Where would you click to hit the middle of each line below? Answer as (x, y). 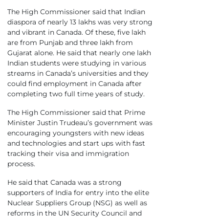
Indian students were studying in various (77, 63)
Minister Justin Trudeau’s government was (80, 123)
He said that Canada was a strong (65, 182)
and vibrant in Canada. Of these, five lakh (77, 33)
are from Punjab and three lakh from (70, 43)
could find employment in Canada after (75, 84)
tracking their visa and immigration (68, 154)
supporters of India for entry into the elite (78, 192)
